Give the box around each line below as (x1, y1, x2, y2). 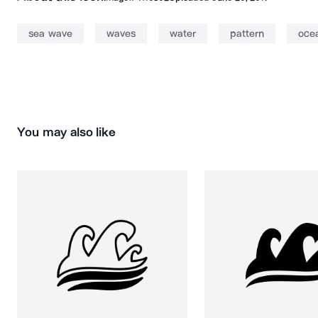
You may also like (17, 124, 116, 140)
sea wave (28, 27, 72, 40)
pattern (229, 27, 264, 40)
